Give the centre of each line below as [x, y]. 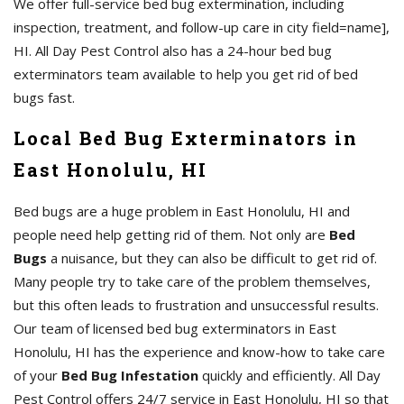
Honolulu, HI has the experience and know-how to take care [199, 352]
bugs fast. [44, 98]
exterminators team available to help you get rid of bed [186, 74]
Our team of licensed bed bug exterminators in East [175, 329]
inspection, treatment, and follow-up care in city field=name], [202, 28]
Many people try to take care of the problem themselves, [192, 282]
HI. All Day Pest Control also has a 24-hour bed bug [173, 51]
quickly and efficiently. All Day [289, 376]
